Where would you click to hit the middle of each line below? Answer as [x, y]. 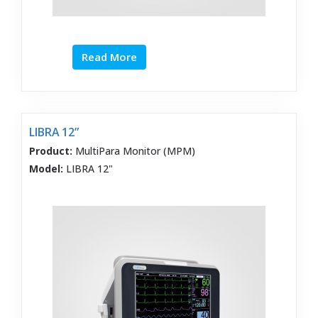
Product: [51, 151]
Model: [46, 169]
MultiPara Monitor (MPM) [134, 151]
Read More [110, 57]
